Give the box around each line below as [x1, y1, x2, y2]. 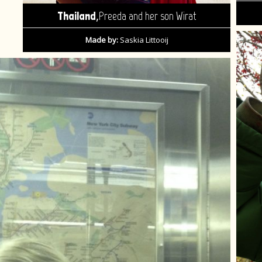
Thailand [57, 8, 96, 23]
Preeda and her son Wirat [98, 9, 196, 23]
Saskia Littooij [118, 34, 168, 45]
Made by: [85, 34, 118, 45]
